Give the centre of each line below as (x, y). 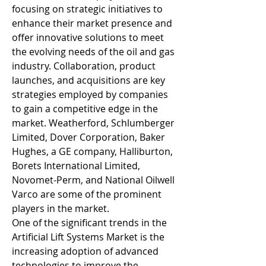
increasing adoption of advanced (85, 251)
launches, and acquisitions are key (88, 80)
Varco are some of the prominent (87, 194)
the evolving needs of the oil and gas (93, 52)
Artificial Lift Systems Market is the (88, 237)
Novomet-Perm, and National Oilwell (93, 180)
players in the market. (61, 208)
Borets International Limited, (76, 166)
